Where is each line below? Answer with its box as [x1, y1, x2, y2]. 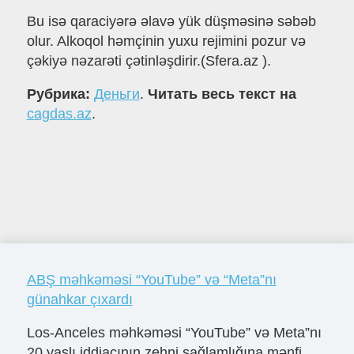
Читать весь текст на [147, 86, 296, 103]
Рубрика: [26, 86, 94, 103]
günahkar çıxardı [26, 291, 133, 307]
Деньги [93, 86, 140, 103]
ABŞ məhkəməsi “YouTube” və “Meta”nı [26, 271, 277, 288]
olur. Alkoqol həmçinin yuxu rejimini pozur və [26, 33, 306, 50]
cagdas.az [26, 106, 92, 122]
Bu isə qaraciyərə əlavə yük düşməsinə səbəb [26, 13, 316, 30]
